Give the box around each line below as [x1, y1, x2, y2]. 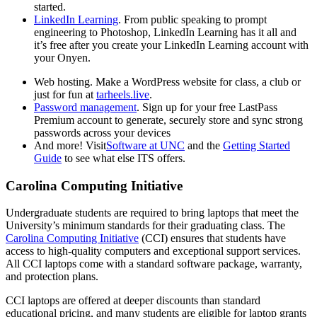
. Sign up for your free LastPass [137, 101, 277, 113]
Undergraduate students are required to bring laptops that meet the [6, 207, 299, 219]
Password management [34, 101, 137, 113]
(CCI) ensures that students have [139, 232, 286, 245]
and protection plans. [6, 270, 98, 283]
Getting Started [223, 139, 290, 151]
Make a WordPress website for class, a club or [93, 76, 301, 88]
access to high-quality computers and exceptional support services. [6, 245, 301, 258]
